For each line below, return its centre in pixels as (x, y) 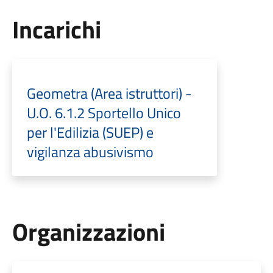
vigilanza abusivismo (90, 151)
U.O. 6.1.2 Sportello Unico (104, 112)
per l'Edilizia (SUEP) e (90, 132)
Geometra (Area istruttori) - (109, 93)
